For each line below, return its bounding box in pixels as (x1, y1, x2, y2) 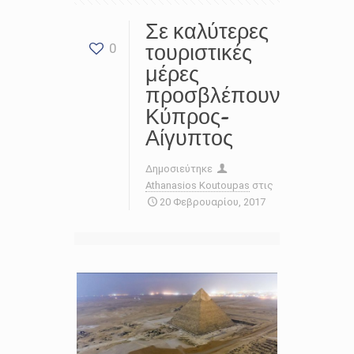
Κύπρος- (145, 104, 229, 130)
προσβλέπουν (145, 82, 281, 108)
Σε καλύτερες (145, 18, 269, 44)
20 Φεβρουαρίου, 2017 (160, 196, 266, 208)
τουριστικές (145, 40, 252, 66)
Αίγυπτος (145, 125, 233, 151)
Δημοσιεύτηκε (145, 163, 215, 175)
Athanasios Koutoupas (145, 179, 250, 191)
